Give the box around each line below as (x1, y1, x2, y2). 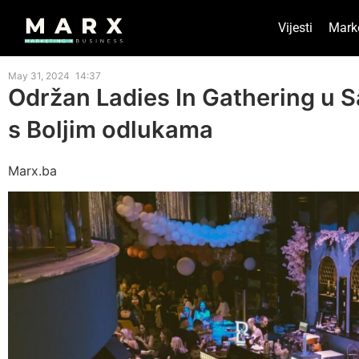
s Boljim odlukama (8, 115, 213, 143)
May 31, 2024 (8, 70, 70, 82)
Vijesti (277, 20, 313, 35)
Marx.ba (8, 163, 57, 179)
